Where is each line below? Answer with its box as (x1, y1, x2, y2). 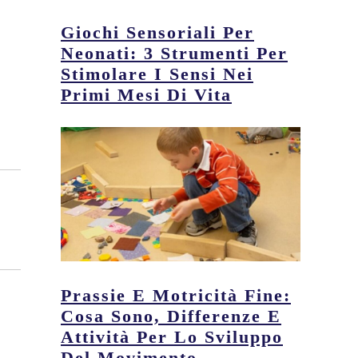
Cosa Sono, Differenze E (61, 305, 281, 326)
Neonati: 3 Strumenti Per (61, 43, 288, 64)
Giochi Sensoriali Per (61, 22, 254, 43)
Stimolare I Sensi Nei (61, 64, 253, 85)
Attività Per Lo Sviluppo (61, 326, 283, 347)
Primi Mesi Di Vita (61, 85, 232, 105)
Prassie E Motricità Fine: (61, 284, 291, 305)
